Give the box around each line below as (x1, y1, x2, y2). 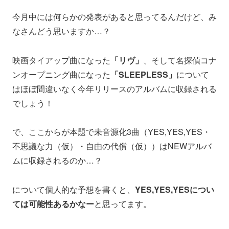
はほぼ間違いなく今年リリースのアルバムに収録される (12, 82, 217, 95)
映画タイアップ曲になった (12, 54, 110, 66)
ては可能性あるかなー (12, 198, 94, 210)
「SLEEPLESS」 (110, 68, 176, 80)
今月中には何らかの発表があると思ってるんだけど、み (12, 10, 217, 22)
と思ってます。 (94, 198, 151, 210)
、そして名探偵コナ (143, 54, 217, 66)
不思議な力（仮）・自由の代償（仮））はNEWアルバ (12, 140, 212, 152)
